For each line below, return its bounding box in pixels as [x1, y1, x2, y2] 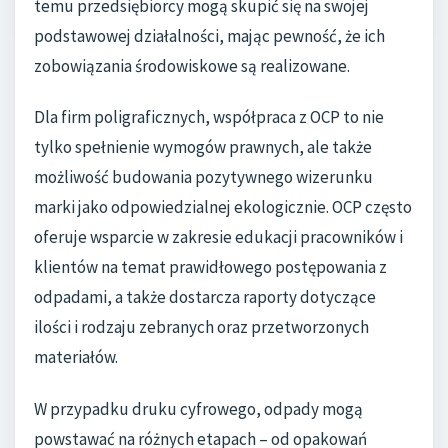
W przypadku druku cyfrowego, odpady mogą [34, 397, 363, 420]
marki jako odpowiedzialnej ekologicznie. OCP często [34, 196, 412, 219]
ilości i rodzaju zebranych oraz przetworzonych [34, 316, 369, 339]
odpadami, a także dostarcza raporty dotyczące [34, 286, 376, 309]
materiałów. [34, 346, 118, 369]
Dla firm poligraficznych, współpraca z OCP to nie [34, 106, 384, 129]
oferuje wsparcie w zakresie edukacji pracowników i [34, 226, 403, 249]
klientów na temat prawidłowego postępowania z [34, 256, 387, 279]
